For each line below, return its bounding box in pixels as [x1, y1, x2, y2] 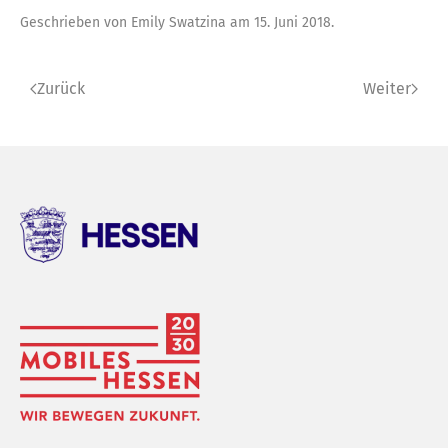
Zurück [37, 78, 85, 98]
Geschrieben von [20, 13, 131, 31]
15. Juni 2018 [254, 13, 331, 31]
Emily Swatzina [131, 13, 226, 31]
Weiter [363, 78, 411, 98]
